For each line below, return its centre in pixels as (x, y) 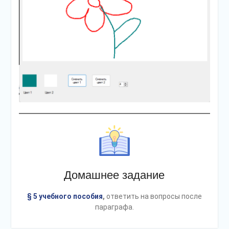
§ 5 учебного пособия (65, 197)
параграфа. (114, 207)
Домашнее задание (114, 175)
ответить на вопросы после (153, 197)
